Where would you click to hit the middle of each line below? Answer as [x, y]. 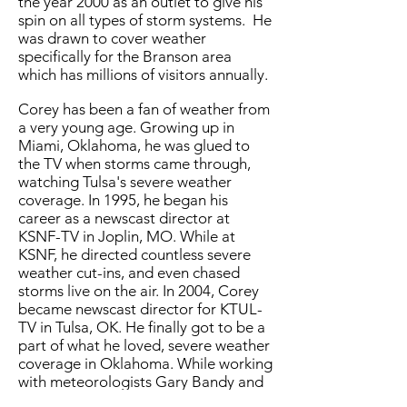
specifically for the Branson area [125, 56]
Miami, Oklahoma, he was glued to [134, 145]
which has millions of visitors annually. [143, 74]
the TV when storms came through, [134, 164]
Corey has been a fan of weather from [144, 109]
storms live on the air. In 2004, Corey [139, 291]
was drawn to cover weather [112, 38]
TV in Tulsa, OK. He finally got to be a [142, 327]
